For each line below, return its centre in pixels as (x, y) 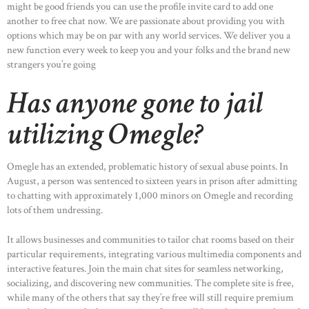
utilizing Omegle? (105, 134)
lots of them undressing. (55, 210)
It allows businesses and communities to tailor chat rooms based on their (151, 240)
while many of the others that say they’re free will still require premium (150, 298)
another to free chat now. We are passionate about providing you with (146, 21)
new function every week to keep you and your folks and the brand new (149, 50)
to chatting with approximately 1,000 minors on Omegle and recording (150, 195)
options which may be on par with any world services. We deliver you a (149, 36)
